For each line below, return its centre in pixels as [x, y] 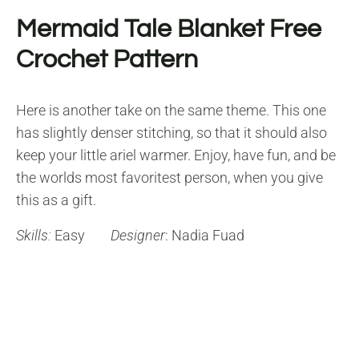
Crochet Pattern [107, 59]
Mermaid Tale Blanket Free [169, 29]
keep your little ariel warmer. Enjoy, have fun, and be [176, 155]
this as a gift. [56, 200]
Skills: [34, 235]
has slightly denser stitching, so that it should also [171, 132]
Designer [138, 235]
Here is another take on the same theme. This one [171, 110]
